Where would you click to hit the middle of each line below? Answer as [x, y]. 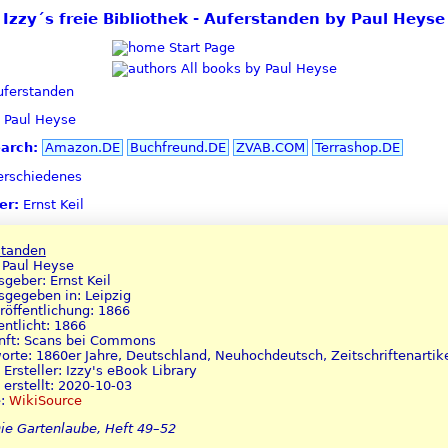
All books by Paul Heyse [256, 68]
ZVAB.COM [270, 148]
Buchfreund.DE [177, 148]
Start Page [199, 47]
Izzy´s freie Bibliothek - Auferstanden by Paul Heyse [224, 18]
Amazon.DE [82, 148]
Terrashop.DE [357, 148]
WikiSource [45, 400]
